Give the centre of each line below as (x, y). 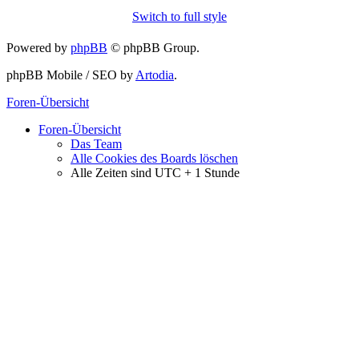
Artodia (155, 75)
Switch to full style (179, 16)
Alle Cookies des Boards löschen (154, 158)
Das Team (96, 143)
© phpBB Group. (153, 47)
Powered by (38, 47)
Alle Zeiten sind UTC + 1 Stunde (155, 172)
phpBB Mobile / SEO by (71, 75)
